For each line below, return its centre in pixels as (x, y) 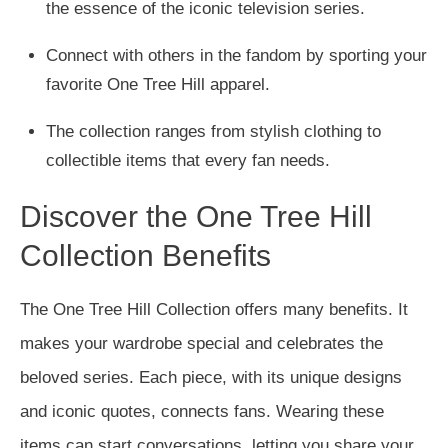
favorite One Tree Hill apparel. (157, 84)
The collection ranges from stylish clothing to (213, 131)
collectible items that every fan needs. (187, 160)
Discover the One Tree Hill (196, 216)
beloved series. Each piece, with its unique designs (211, 377)
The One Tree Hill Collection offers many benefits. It (214, 309)
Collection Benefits (145, 255)
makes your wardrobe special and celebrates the (201, 343)
